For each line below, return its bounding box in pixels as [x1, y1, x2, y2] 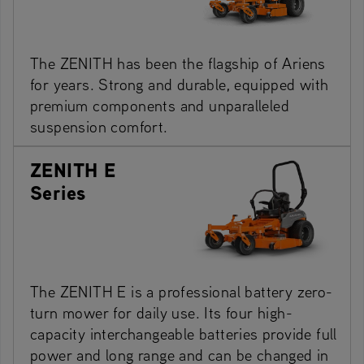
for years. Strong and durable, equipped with [30, 74, 329, 95]
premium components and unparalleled [30, 95, 289, 116]
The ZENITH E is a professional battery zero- [30, 281, 333, 302]
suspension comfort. [30, 116, 168, 137]
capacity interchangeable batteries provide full [30, 323, 337, 344]
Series [30, 179, 86, 207]
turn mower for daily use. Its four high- [30, 302, 292, 323]
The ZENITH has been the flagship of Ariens [30, 53, 326, 74]
